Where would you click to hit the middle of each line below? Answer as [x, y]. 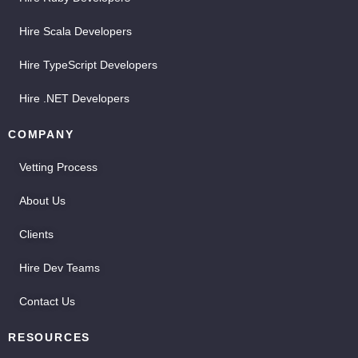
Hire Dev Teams [60, 268]
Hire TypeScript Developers [88, 65]
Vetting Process [58, 167]
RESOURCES [50, 338]
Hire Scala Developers [76, 32]
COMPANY [41, 135]
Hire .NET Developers [74, 99]
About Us [42, 201]
